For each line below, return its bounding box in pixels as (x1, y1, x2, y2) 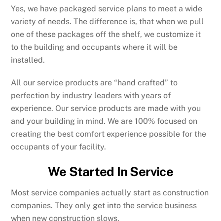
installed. (11, 55, 45, 65)
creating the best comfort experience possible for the (11, 129, 207, 139)
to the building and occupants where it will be (11, 42, 178, 52)
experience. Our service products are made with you (11, 104, 201, 113)
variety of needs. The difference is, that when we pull (11, 16, 204, 26)
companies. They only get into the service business (11, 200, 197, 210)
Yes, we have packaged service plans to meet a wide (11, 3, 203, 13)
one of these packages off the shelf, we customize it (11, 29, 201, 39)
